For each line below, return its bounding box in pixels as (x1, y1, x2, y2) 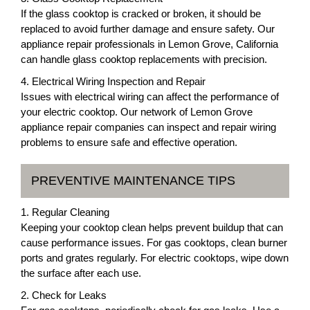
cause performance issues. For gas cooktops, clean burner (21, 236, 287, 248)
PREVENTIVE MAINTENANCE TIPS (31, 173, 235, 188)
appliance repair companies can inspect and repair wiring (21, 120, 276, 133)
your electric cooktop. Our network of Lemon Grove (21, 105, 253, 118)
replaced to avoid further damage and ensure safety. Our (21, 22, 275, 35)
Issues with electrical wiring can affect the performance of (21, 90, 279, 102)
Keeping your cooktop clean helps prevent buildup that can (21, 221, 283, 233)
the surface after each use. (21, 266, 141, 279)
